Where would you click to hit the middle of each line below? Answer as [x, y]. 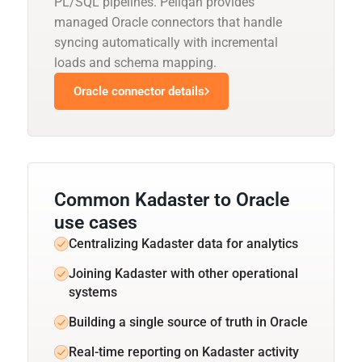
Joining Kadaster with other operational [183, 273]
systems [93, 292]
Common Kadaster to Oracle [172, 200]
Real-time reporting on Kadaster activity [184, 351]
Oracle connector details [139, 91]
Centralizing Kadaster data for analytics [183, 243]
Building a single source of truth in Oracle [188, 322]
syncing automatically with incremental [166, 42]
